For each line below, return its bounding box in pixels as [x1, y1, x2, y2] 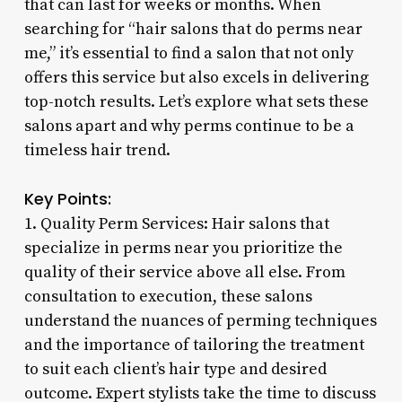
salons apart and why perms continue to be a [23, 115, 354, 136]
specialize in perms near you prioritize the [23, 237, 343, 258]
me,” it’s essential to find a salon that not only [23, 42, 354, 64]
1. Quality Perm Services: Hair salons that [23, 213, 329, 234]
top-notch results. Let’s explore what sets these [23, 91, 369, 112]
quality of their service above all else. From [23, 261, 345, 283]
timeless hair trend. [23, 139, 170, 161]
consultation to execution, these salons [23, 285, 312, 307]
